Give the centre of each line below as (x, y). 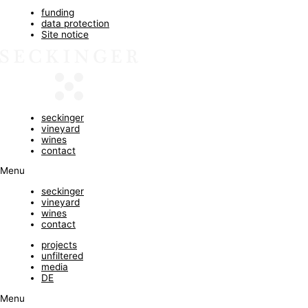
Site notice (65, 35)
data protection (75, 24)
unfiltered (62, 255)
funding (58, 13)
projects (59, 244)
